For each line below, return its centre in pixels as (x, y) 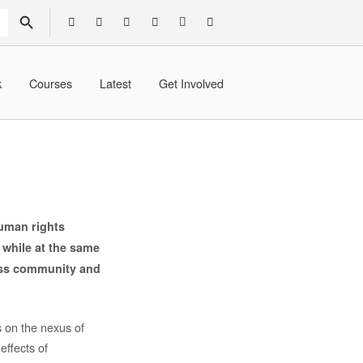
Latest (115, 83)
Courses (51, 83)
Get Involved (191, 83)
